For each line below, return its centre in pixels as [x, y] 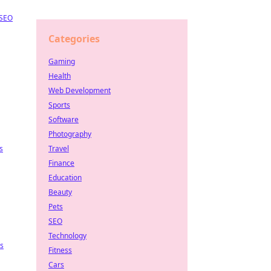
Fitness [60, 250]
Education [65, 178]
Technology [67, 236]
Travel [59, 149]
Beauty [60, 192]
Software [64, 119]
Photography [70, 134]
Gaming [62, 61]
